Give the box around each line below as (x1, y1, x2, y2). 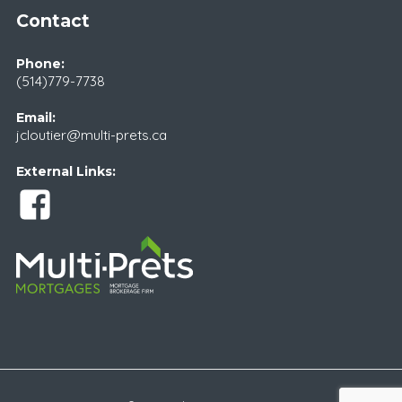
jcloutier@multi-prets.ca (15, 127, 167, 144)
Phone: (15, 56, 65, 73)
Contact (15, 10, 90, 32)
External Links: (15, 163, 116, 180)
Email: (15, 109, 56, 127)
